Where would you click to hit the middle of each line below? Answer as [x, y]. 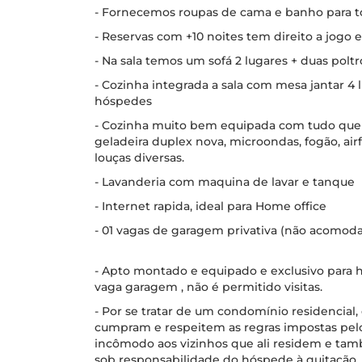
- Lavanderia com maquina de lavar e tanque [225, 182]
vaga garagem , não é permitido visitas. [208, 287]
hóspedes [123, 101]
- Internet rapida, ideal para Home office [210, 206]
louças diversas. [139, 158]
